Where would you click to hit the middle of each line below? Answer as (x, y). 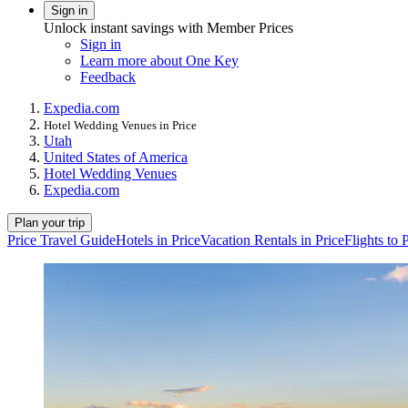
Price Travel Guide (61, 240)
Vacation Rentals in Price (272, 240)
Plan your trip (50, 222)
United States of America (116, 157)
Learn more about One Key (159, 60)
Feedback (108, 76)
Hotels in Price (158, 240)
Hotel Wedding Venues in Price (120, 125)
